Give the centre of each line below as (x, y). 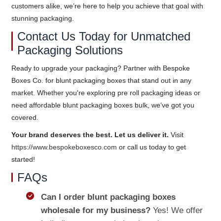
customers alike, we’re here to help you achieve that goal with (107, 6)
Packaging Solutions (70, 50)
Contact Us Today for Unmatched (104, 36)
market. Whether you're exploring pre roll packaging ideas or (106, 92)
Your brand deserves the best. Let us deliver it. (90, 134)
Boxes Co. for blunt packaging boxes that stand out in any (101, 80)
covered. (25, 117)
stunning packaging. (42, 18)
